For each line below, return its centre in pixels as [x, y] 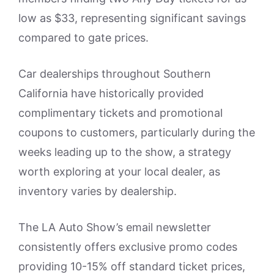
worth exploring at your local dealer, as [119, 171]
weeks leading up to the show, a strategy [125, 152]
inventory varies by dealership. [98, 191]
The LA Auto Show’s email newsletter [115, 227]
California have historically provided [111, 93]
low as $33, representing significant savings [132, 18]
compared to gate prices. [83, 37]
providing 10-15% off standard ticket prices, [132, 266]
